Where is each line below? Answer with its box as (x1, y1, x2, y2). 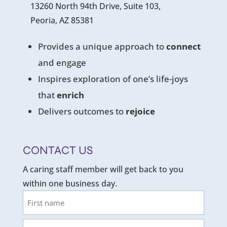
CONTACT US (22, 143, 93, 157)
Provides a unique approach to (37, 40, 166, 52)
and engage (37, 56, 86, 68)
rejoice (125, 105, 155, 117)
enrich (56, 89, 84, 101)
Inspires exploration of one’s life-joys (37, 72, 188, 85)
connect (166, 40, 201, 52)
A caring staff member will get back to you (22, 163, 183, 175)
